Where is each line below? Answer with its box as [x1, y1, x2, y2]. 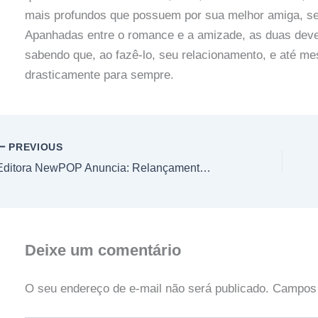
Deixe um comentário [24, 241, 181, 260]
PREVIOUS [5, 141, 63, 153]
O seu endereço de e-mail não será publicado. [24, 282, 269, 296]
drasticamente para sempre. [24, 67, 174, 82]
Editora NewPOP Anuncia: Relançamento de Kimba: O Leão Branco [199, 161, 211, 174]
